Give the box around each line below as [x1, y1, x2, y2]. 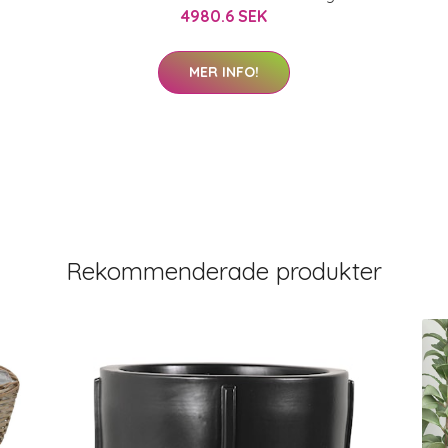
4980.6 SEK [181, 6, 267, 26]
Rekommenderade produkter [66, 256, 382, 286]
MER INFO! [189, 63, 259, 81]
